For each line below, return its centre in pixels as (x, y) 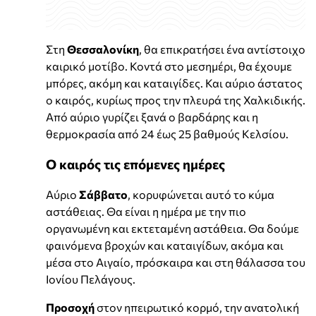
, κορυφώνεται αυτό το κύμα (201, 195)
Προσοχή (70, 308)
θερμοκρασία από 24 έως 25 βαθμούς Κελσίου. (167, 133)
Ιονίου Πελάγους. (91, 279)
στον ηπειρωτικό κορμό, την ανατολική (197, 308)
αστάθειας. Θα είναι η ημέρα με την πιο (146, 212)
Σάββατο (103, 195)
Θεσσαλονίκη (103, 49)
